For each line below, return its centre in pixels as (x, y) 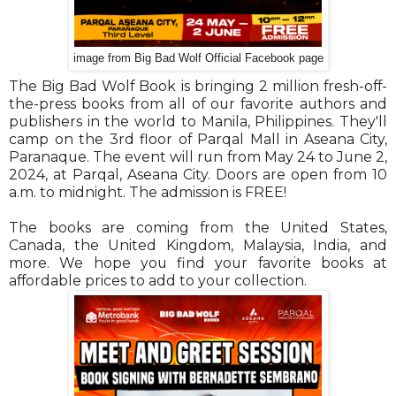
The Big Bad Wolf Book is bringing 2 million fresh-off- (198, 86)
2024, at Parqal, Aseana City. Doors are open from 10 (198, 174)
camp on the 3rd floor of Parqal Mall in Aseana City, (198, 139)
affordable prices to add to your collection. (158, 280)
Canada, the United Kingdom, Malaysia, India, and (198, 245)
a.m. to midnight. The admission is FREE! (148, 192)
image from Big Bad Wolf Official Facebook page (198, 58)
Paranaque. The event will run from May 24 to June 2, (198, 156)
